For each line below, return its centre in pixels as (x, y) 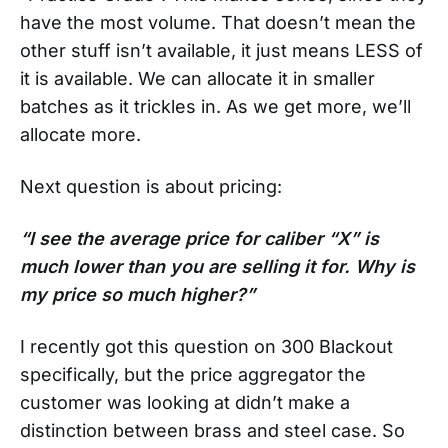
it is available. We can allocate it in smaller (197, 78)
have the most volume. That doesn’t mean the (218, 22)
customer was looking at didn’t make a (185, 402)
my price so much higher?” (137, 294)
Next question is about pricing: (151, 186)
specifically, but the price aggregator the (193, 374)
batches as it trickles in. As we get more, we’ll (215, 106)
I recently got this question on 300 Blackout (206, 346)
